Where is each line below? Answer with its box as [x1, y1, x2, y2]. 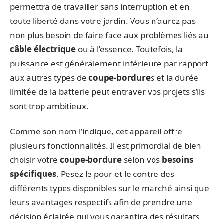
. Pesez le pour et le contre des [56, 168, 174, 179]
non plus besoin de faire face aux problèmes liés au [10, 29, 209, 41]
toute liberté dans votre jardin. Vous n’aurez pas [10, 15, 196, 26]
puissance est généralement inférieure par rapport [10, 58, 208, 69]
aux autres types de [10, 72, 88, 83]
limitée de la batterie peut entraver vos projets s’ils [10, 86, 205, 97]
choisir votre [10, 153, 60, 165]
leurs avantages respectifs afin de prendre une [10, 196, 192, 208]
